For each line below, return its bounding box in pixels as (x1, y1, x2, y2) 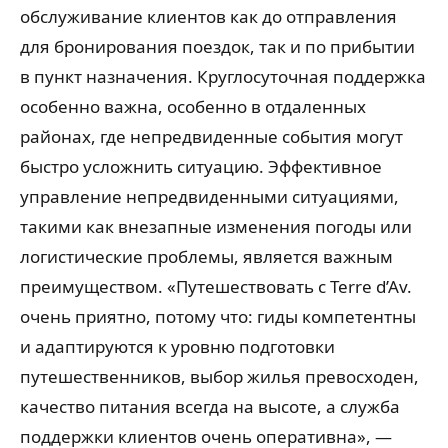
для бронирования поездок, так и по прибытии (20, 35, 415, 59)
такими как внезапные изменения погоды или (20, 215, 412, 239)
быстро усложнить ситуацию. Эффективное (20, 155, 382, 179)
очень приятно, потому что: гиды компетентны (20, 305, 416, 329)
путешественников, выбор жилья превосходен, (20, 365, 419, 389)
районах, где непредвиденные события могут (20, 125, 403, 149)
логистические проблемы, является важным (20, 245, 393, 269)
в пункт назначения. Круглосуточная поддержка (20, 65, 426, 89)
